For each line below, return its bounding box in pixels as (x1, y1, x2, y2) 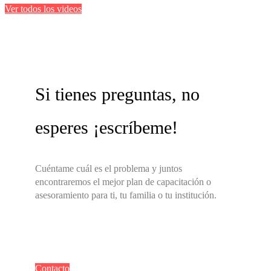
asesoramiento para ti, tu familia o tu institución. (35, 190, 217, 201)
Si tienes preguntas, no (35, 84, 200, 105)
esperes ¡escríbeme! (35, 117, 178, 138)
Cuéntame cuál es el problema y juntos (35, 163, 182, 174)
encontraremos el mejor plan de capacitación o (35, 177, 211, 188)
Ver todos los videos (5, 4, 82, 15)
